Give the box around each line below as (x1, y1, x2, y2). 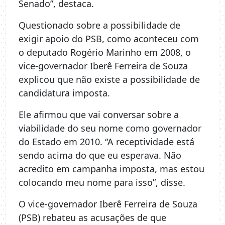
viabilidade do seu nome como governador (19, 122, 201, 134)
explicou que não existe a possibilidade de (19, 73, 200, 85)
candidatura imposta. (19, 86, 110, 99)
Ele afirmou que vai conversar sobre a (19, 108, 179, 121)
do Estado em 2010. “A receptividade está (19, 135, 194, 148)
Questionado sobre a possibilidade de (19, 19, 180, 31)
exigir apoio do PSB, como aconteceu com (19, 32, 199, 45)
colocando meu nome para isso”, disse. (19, 176, 185, 188)
